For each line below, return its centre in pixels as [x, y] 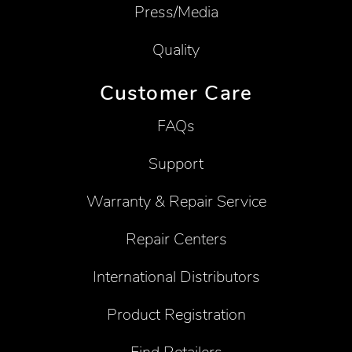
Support [176, 163]
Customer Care [176, 93]
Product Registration [176, 314]
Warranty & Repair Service [176, 201]
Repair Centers [176, 239]
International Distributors [176, 277]
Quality [176, 49]
